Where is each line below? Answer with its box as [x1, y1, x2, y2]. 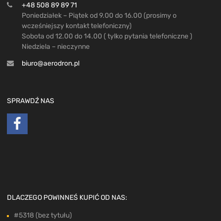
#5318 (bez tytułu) [14, 211, 72, 220]
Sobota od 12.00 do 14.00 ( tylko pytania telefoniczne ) [22, 32, 192, 40]
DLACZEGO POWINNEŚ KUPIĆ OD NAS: [7, 193, 127, 202]
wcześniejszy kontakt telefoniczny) [22, 21, 132, 30]
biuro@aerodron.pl [22, 59, 79, 68]
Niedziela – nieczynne [22, 42, 90, 51]
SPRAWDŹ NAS [7, 96, 54, 105]
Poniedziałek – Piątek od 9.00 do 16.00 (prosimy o [22, 11, 177, 20]
